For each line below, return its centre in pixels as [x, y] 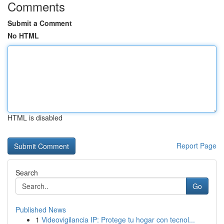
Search [27, 172]
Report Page [196, 145]
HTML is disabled [35, 117]
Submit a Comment [40, 23]
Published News [41, 209]
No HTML [23, 35]
